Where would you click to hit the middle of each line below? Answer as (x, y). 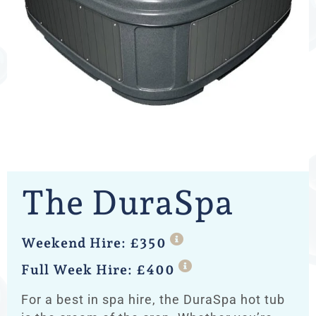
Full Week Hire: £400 (98, 270)
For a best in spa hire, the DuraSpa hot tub (153, 300)
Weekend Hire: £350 (94, 243)
